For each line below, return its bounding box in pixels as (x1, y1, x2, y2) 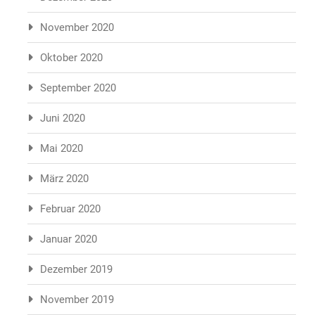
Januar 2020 (40, 233, 97, 245)
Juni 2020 (40, 112, 85, 124)
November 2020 (40, 21, 114, 34)
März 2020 (40, 172, 89, 185)
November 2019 (40, 293, 114, 306)
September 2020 (40, 82, 116, 94)
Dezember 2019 (40, 263, 112, 276)
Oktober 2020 (40, 51, 103, 64)
